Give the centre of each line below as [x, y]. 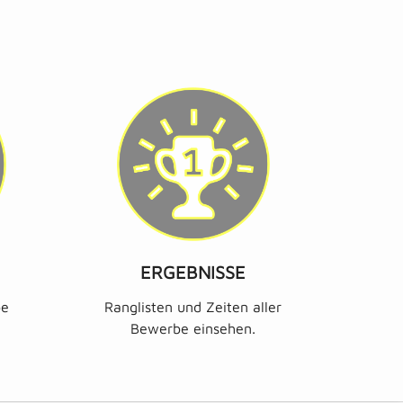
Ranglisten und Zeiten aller [193, 306]
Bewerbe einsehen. [193, 328]
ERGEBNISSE [193, 272]
